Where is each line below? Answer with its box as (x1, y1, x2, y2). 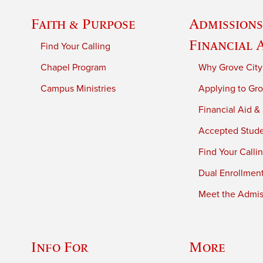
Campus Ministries (41, 82, 116, 95)
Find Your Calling (41, 40, 111, 52)
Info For (31, 238, 89, 255)
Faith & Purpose (31, 15, 136, 32)
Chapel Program (41, 61, 107, 73)
